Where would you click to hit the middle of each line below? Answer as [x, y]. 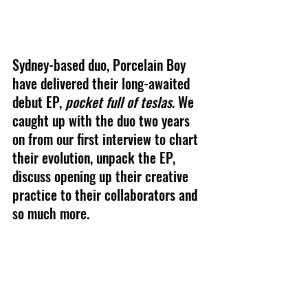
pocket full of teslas [119, 101]
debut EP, [39, 101]
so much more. [51, 213]
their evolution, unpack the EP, [96, 157]
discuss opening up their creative [102, 176]
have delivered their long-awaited [103, 83]
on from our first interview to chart [107, 139]
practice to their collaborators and [107, 194]
